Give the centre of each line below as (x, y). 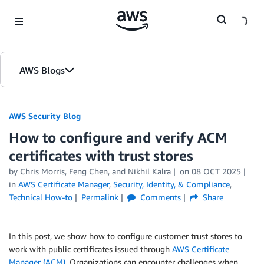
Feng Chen (88, 171)
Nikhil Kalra (149, 171)
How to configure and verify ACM (118, 137)
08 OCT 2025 (216, 171)
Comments (159, 197)
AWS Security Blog (45, 116)
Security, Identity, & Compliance (171, 184)
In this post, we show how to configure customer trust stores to (126, 236)
